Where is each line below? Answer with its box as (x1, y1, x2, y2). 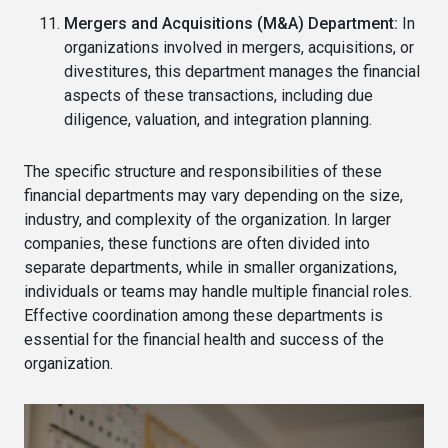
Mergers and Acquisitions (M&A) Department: (64, 13, 398, 33)
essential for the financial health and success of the (24, 329, 384, 349)
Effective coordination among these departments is (24, 305, 383, 325)
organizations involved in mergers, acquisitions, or (64, 37, 414, 57)
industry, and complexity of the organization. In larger (24, 209, 391, 229)
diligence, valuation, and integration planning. (64, 109, 372, 129)
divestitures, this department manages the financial (64, 61, 420, 81)
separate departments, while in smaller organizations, (24, 257, 397, 277)
